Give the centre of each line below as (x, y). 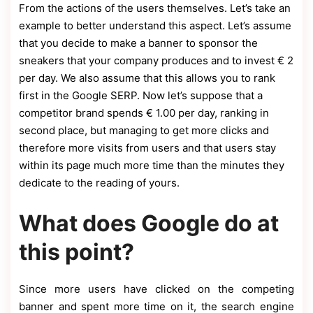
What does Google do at (149, 224)
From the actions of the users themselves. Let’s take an (155, 8)
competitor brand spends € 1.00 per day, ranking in (144, 113)
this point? (77, 252)
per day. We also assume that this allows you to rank (147, 78)
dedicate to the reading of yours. (99, 183)
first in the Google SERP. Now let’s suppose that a (141, 96)
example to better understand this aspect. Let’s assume (155, 26)
